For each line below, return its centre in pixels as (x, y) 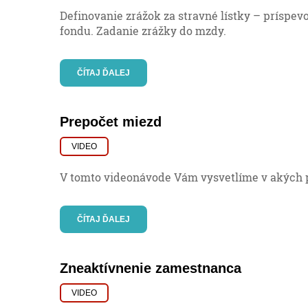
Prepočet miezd (111, 122)
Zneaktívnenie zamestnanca (151, 268)
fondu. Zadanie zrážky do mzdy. (143, 31)
